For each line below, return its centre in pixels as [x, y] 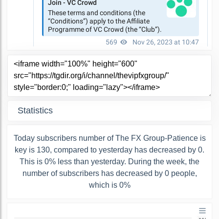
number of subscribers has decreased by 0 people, [109, 173]
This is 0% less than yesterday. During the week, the [109, 161]
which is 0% [109, 185]
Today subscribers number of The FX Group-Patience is [109, 138]
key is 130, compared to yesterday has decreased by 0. [109, 150]
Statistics [35, 110]
